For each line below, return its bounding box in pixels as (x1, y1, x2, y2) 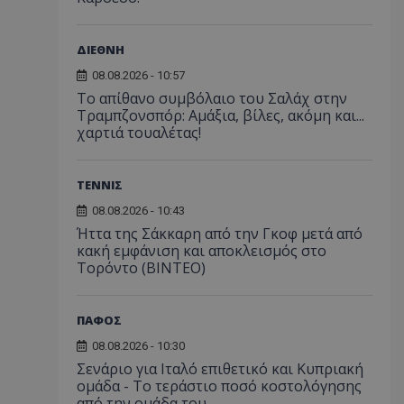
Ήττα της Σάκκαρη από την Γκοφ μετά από (77, 224, 363, 243)
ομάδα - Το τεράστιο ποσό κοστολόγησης (77, 376, 362, 396)
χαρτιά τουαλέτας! (77, 123, 201, 142)
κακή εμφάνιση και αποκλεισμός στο (77, 241, 326, 261)
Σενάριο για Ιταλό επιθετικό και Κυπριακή (77, 359, 363, 379)
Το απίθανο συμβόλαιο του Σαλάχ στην (77, 88, 347, 108)
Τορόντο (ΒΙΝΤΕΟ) (77, 258, 206, 278)
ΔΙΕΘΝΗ (77, 41, 124, 58)
